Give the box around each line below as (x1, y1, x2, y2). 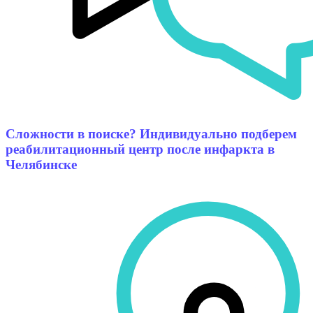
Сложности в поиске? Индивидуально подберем (6, 126, 297, 141)
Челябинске (6, 156, 77, 172)
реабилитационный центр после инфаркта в (6, 141, 275, 156)
